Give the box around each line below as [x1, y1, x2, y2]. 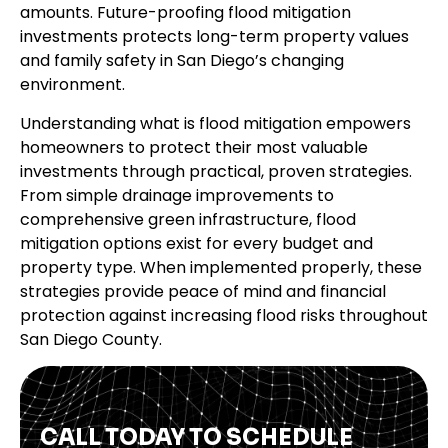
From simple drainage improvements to [20, 183, 334, 207]
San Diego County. [20, 327, 162, 351]
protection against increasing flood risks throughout [20, 303, 428, 327]
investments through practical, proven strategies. [20, 159, 412, 183]
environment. [20, 73, 125, 97]
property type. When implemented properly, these [20, 255, 422, 279]
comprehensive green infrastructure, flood [20, 207, 356, 231]
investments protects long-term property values [20, 25, 409, 49]
